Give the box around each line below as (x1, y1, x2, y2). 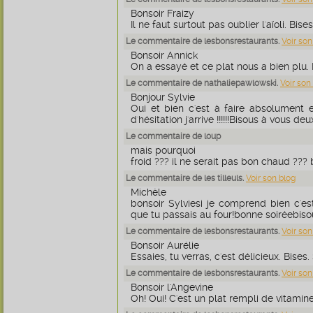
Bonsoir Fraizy (131, 8, 194, 19)
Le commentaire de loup (126, 131, 221, 141)
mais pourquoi (131, 145, 196, 156)
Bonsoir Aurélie (131, 240, 199, 251)
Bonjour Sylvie (131, 92, 195, 103)
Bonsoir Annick (131, 50, 198, 61)
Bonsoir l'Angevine (131, 282, 213, 293)
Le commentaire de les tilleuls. (126, 173, 246, 183)
